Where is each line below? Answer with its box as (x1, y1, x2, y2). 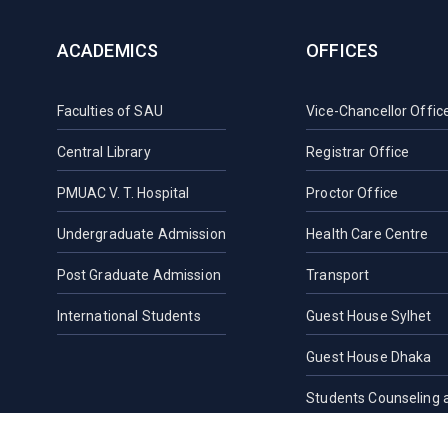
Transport (306, 266, 370, 283)
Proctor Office (306, 184, 399, 201)
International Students (56, 307, 201, 324)
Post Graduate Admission (56, 266, 221, 283)
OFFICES (306, 39, 379, 61)
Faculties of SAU (56, 102, 163, 119)
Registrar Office (306, 143, 410, 160)
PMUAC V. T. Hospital (56, 184, 190, 201)
